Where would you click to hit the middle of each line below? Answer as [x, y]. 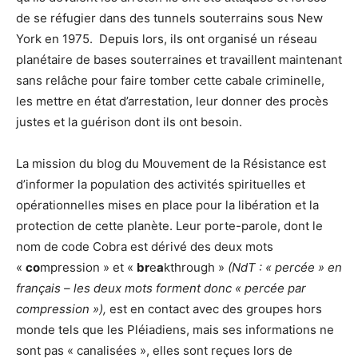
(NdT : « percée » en [285, 268]
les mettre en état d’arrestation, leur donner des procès [172, 101]
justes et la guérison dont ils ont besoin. [129, 122]
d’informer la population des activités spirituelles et [161, 185]
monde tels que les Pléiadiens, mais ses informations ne [175, 330]
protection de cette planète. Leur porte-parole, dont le [169, 226]
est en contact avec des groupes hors [214, 309]
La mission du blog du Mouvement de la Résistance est [171, 164]
